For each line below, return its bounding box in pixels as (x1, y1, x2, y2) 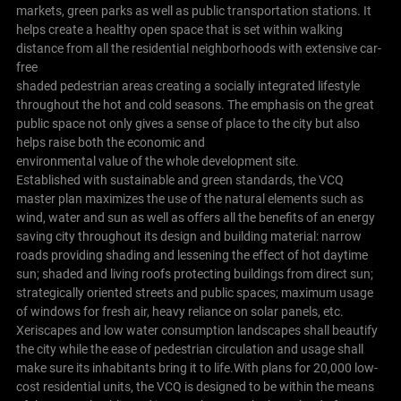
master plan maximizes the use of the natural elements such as (15, 192, 363, 207)
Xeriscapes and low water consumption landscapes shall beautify (15, 323, 378, 338)
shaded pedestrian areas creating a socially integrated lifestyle (15, 79, 360, 94)
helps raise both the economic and (15, 135, 205, 150)
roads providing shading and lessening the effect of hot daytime (15, 248, 368, 263)
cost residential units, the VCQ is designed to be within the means (15, 380, 374, 395)
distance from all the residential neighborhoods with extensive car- (15, 41, 381, 56)
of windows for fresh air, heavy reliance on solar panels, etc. (15, 304, 344, 320)
